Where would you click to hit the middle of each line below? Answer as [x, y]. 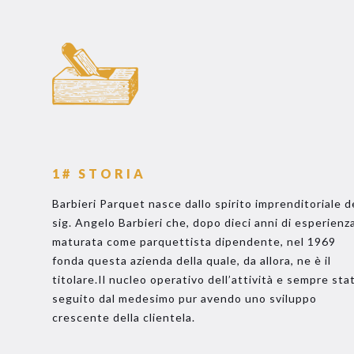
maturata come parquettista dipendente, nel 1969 [194, 241]
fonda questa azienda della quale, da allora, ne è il [192, 260]
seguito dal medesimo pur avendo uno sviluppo [185, 298]
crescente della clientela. [124, 317]
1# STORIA [100, 173]
